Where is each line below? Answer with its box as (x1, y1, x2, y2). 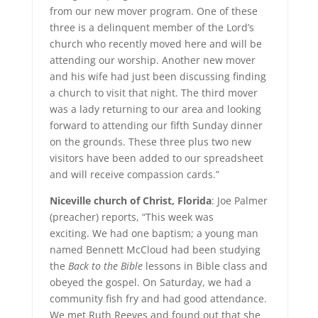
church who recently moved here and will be (49, 37, 262, 50)
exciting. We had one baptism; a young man (49, 226, 258, 240)
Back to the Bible (67, 259, 143, 273)
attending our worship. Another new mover (49, 53, 256, 67)
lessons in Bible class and (142, 259, 268, 273)
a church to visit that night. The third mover (49, 86, 258, 99)
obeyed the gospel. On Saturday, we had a (49, 275, 251, 289)
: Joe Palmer (211, 194, 268, 207)
